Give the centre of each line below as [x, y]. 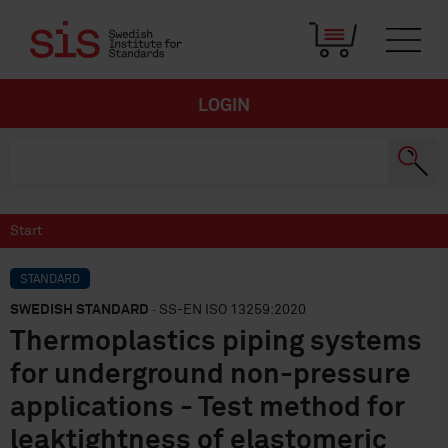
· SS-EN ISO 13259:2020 [227, 310]
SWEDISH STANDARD [79, 310]
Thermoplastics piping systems [216, 342]
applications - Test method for [207, 408]
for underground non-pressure [210, 375]
